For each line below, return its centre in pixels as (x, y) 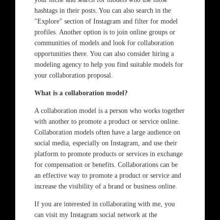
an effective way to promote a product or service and (108, 176)
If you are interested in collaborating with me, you (104, 204)
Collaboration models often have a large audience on (107, 132)
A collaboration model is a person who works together (109, 111)
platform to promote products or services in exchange (108, 154)
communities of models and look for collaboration (104, 43)
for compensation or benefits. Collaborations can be (106, 165)
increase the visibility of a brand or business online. (106, 186)
